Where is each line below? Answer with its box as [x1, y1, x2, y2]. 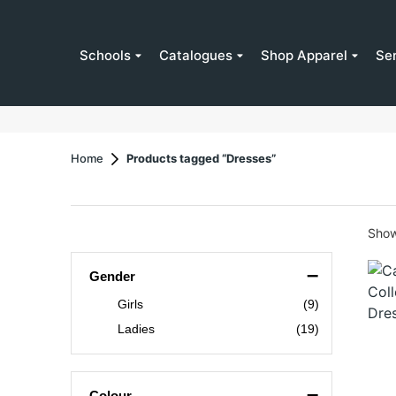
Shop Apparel [261, 46, 347, 64]
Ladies [118, 322, 155, 337]
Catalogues [159, 46, 232, 64]
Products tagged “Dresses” [126, 151, 276, 165]
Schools [80, 46, 131, 64]
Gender [89, 269, 135, 285]
